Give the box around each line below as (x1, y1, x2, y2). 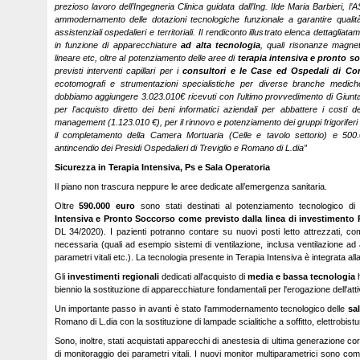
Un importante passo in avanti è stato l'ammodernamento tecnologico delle (54, 304, 348, 313)
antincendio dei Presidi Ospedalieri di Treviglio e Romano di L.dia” (54, 143, 307, 153)
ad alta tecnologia (181, 40, 261, 50)
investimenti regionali (67, 272, 159, 281)
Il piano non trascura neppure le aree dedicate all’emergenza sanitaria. (54, 182, 327, 191)
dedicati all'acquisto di (158, 272, 248, 281)
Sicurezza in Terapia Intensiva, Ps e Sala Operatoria (54, 162, 270, 172)
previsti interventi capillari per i (54, 66, 183, 76)
